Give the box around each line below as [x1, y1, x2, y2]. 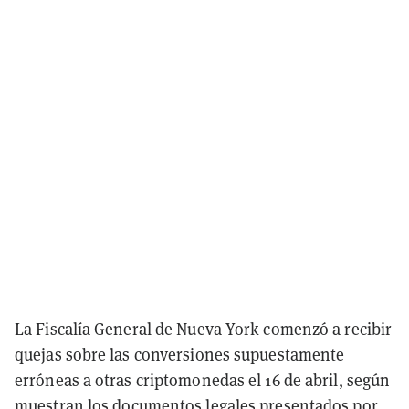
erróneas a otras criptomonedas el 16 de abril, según [15, 369, 391, 391]
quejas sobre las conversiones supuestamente [15, 343, 345, 365]
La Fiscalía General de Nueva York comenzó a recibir [15, 318, 393, 340]
